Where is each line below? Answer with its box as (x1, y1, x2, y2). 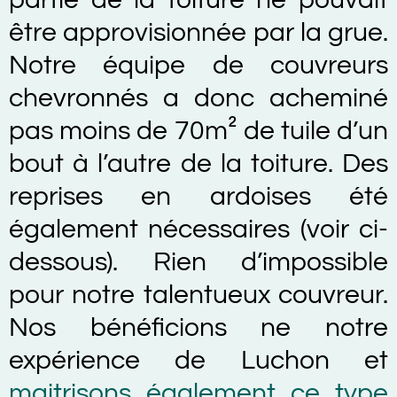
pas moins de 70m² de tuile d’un (9, 117, 388, 144)
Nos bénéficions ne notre (9, 314, 388, 341)
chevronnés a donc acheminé (9, 84, 388, 112)
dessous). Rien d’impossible (9, 248, 388, 276)
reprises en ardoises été (9, 183, 388, 210)
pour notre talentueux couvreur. (9, 281, 388, 308)
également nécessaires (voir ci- (9, 215, 388, 243)
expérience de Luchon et (9, 346, 388, 374)
